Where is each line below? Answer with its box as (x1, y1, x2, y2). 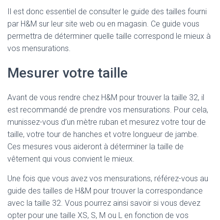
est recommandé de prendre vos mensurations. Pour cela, (7, 105, 208, 114)
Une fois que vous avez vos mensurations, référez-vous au (7, 174, 208, 183)
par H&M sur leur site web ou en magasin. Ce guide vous (7, 19, 199, 28)
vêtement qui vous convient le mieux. (7, 154, 135, 164)
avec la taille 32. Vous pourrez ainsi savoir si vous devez (7, 198, 200, 208)
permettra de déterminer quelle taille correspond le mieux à (7, 31, 211, 41)
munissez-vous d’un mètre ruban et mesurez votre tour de (7, 117, 206, 127)
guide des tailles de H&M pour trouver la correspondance (7, 186, 203, 195)
